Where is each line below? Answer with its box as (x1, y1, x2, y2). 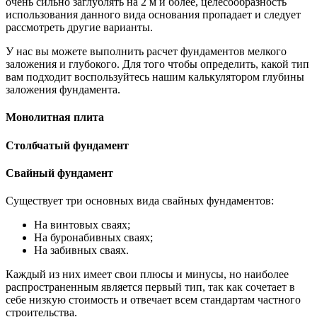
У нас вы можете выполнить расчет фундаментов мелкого (6, 45, 287, 57)
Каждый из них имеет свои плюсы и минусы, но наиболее (6, 268, 289, 281)
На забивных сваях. (34, 244, 129, 257)
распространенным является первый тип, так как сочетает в (6, 281, 295, 294)
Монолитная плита (6, 111, 104, 124)
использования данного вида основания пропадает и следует (6, 8, 301, 21)
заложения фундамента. (6, 83, 120, 96)
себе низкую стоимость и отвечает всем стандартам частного (6, 294, 301, 306)
